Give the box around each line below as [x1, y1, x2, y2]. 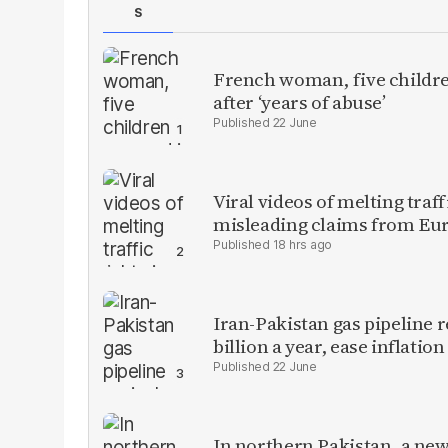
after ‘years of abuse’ [213, 89, 386, 115]
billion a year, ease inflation [213, 333, 445, 359]
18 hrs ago [272, 237, 333, 252]
